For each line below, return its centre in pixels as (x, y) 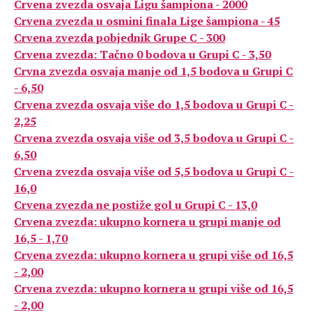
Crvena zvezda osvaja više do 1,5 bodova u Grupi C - (154, 104)
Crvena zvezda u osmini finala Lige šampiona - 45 (147, 21)
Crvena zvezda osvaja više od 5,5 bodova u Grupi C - (154, 171)
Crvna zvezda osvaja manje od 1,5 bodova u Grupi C (154, 71)
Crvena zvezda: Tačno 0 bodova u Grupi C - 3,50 (142, 54)
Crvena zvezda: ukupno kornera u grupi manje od (147, 221)
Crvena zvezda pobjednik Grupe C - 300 (119, 38)
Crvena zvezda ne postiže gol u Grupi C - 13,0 (135, 205)
